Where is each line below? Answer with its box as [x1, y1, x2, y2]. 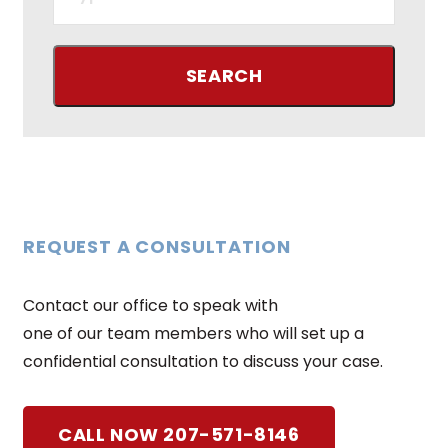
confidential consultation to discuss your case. [23, 349, 383, 373]
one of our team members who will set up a [23, 321, 364, 345]
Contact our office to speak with [23, 293, 278, 317]
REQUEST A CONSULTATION [23, 233, 291, 259]
